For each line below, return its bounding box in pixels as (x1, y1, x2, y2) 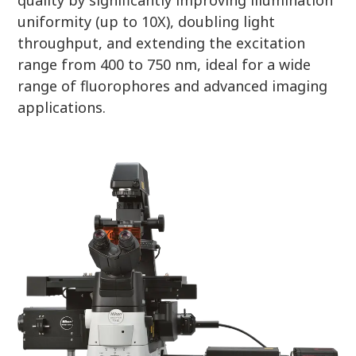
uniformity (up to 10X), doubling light (17, 11, 276, 31)
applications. (17, 97, 106, 117)
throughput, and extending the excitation (17, 33, 306, 52)
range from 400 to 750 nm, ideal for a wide (17, 54, 311, 74)
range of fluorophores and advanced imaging (17, 75, 328, 95)
